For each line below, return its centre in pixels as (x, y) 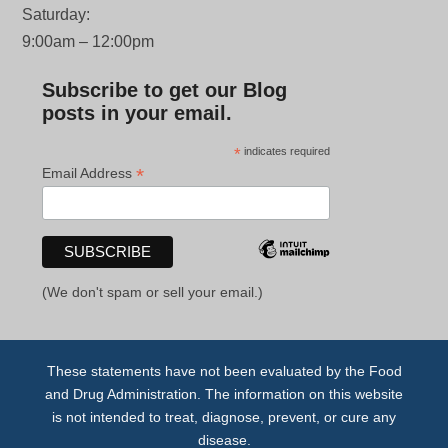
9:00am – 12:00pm (88, 41)
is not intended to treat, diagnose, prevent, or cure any (224, 417)
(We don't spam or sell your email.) (153, 292)
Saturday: (56, 14)
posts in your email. (137, 113)
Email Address (89, 173)
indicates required (286, 151)
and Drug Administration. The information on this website (224, 394)
